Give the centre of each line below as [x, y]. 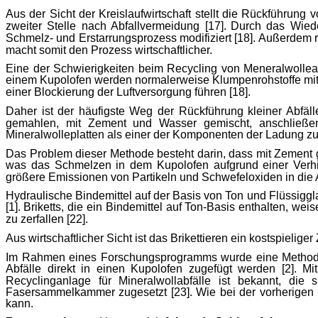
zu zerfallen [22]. [47, 219]
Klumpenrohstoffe [257, 80]
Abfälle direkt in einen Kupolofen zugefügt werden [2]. [151, 268]
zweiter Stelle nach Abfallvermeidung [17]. [116, 26]
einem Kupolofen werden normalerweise [109, 80]
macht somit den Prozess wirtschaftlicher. [109, 50]
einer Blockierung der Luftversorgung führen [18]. [128, 92]
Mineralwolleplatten [55, 135]
